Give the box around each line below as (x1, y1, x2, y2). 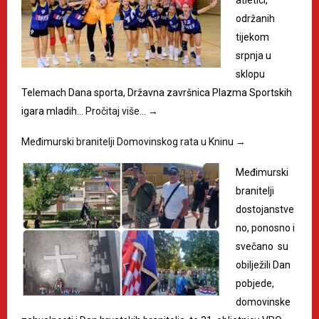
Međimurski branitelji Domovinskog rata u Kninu (21, 135, 236, 147)
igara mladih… (21, 105, 85, 117)
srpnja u (236, 49, 271, 61)
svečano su (236, 240, 288, 252)
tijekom (236, 31, 269, 43)
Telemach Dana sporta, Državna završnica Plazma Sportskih (21, 86, 292, 98)
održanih (236, 12, 275, 24)
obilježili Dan (236, 258, 291, 271)
